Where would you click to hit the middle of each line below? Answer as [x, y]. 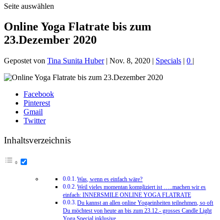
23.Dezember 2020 [50, 40]
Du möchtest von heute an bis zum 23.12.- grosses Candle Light [137, 210]
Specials [168, 61]
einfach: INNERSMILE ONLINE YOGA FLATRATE [127, 195]
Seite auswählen [29, 6]
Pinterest [37, 103]
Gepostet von [26, 61]
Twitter [35, 121]
